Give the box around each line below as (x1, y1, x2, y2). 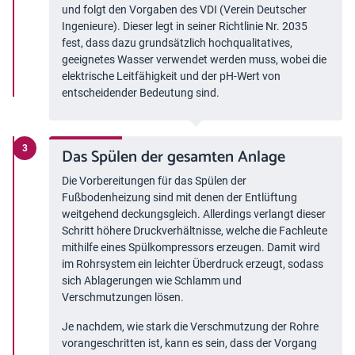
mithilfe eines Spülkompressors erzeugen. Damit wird (62, 241, 320, 254)
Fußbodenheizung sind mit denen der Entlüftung (62, 191, 297, 204)
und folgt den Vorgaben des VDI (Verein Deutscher (62, 3, 307, 17)
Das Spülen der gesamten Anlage (62, 144, 285, 171)
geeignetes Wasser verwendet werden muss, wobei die (62, 53, 326, 67)
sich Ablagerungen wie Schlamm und (62, 274, 242, 288)
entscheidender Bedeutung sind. (62, 86, 219, 100)
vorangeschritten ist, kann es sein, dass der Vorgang (62, 337, 317, 350)
